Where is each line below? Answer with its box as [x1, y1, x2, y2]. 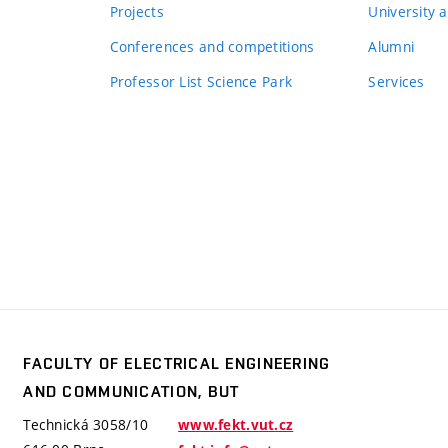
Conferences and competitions [109, 36, 315, 56]
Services [368, 71, 425, 91]
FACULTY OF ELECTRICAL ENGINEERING [23, 353, 331, 373]
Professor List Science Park [109, 71, 293, 91]
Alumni [368, 36, 415, 56]
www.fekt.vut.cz [178, 415, 294, 434]
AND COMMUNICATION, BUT [23, 381, 240, 401]
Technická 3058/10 [23, 414, 149, 434]
